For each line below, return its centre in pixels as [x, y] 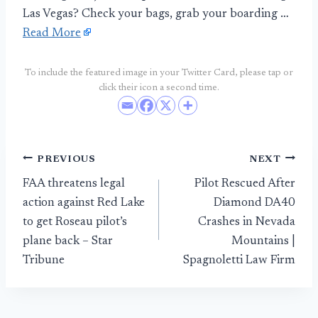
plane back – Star [68, 241]
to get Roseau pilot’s [75, 222]
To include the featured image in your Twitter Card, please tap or [159, 73]
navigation [73, 193]
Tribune [44, 261]
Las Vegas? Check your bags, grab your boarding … [156, 15]
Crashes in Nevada [247, 222]
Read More [52, 34]
